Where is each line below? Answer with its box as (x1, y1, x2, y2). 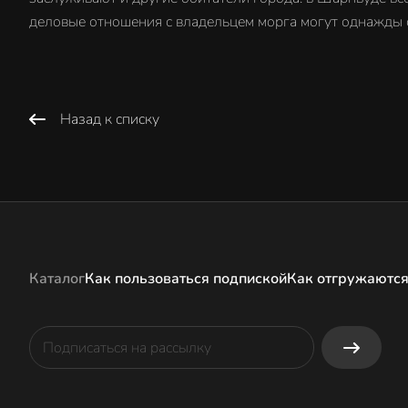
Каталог (29, 269, 85, 289)
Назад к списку (60, 108, 159, 129)
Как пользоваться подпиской (85, 269, 287, 289)
